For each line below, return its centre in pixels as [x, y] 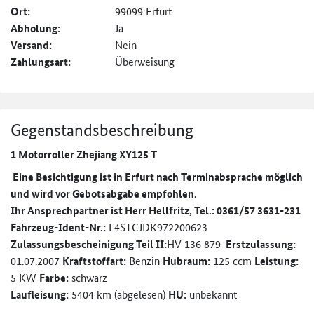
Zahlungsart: [41, 62]
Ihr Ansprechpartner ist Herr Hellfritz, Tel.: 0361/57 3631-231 [156, 211]
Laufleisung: [40, 295]
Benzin [144, 261]
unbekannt [212, 294]
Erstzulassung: [261, 244]
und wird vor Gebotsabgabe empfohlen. [104, 194]
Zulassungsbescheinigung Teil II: [89, 244]
